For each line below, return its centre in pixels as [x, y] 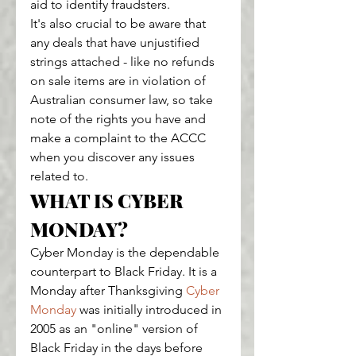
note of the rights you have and [120, 119]
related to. [59, 176]
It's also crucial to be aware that [120, 24]
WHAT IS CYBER [108, 201]
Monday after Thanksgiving [108, 291]
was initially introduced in [151, 310]
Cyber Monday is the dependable [126, 253]
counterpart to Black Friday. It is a [125, 272]
